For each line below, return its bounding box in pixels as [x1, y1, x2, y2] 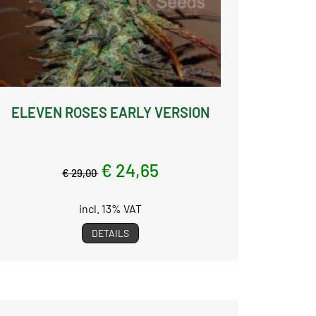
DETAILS [91, 226, 129, 239]
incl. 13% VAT [78, 201, 142, 215]
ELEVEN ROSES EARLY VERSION [11, 103, 209, 121]
